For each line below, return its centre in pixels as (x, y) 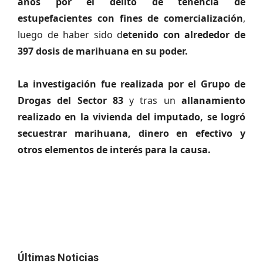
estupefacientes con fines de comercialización (130, 18)
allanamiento (214, 100)
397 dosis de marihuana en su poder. (103, 51)
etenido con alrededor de (184, 35)
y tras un (152, 100)
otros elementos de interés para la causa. (114, 150)
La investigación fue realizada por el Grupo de (131, 84)
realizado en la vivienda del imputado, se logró (131, 117)
